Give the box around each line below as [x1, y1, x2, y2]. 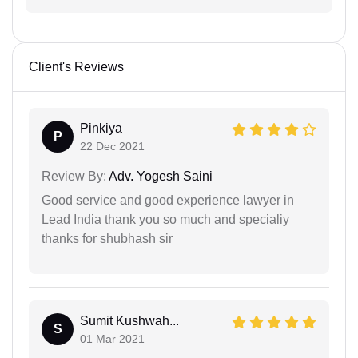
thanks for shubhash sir [42, 231, 173, 245]
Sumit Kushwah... [80, 313, 179, 328]
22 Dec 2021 [80, 139, 145, 153]
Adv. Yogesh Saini [106, 169, 213, 183]
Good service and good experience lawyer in [42, 193, 294, 207]
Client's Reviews [29, 59, 124, 74]
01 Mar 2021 [80, 332, 145, 345]
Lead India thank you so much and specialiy [42, 212, 289, 226]
